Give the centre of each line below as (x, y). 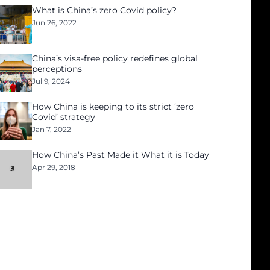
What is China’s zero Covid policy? (105, 10)
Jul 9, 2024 (51, 81)
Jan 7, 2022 (52, 129)
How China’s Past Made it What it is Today (121, 155)
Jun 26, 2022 (55, 23)
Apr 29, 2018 (54, 167)
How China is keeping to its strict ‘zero (113, 107)
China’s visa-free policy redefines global (115, 58)
